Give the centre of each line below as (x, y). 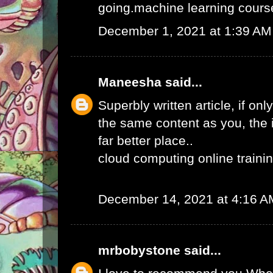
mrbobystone (139, 250)
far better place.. (146, 141)
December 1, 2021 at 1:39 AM (185, 31)
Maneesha (130, 82)
